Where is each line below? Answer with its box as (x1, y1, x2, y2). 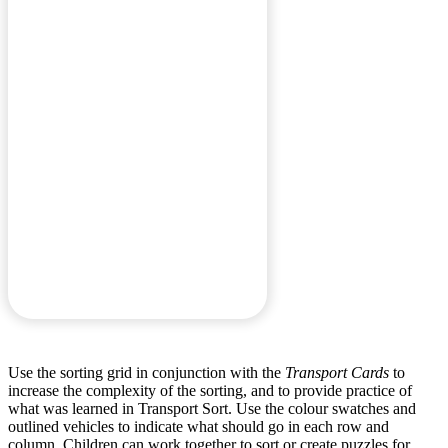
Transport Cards (285, 363, 389, 381)
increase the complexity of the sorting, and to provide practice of (8, 381, 412, 399)
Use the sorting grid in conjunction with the (8, 363, 285, 381)
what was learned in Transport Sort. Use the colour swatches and (8, 399, 416, 417)
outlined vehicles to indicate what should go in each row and (8, 417, 389, 435)
